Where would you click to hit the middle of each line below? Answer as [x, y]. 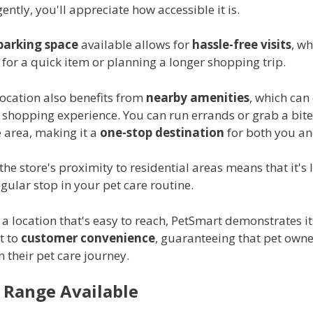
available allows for [135, 45]
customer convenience [88, 238]
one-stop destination [162, 132]
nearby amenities [198, 97]
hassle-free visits [242, 45]
